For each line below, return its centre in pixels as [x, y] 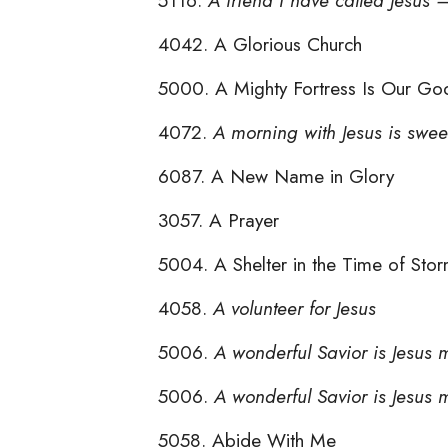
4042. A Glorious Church [260, 43]
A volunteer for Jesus [294, 307]
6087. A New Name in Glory [276, 175]
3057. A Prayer [218, 219]
